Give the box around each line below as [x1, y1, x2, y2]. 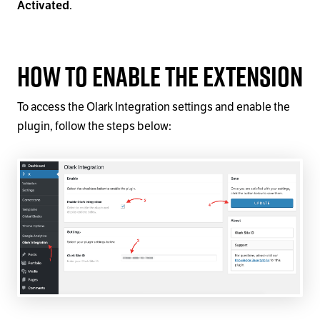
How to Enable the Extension [17, 56, 303, 96]
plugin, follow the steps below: [17, 119, 171, 134]
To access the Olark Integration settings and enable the [17, 100, 290, 115]
